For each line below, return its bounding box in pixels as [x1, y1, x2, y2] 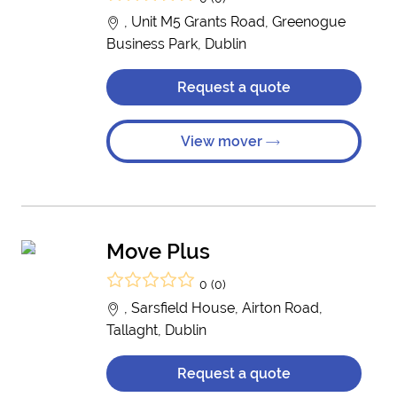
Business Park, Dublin [106, 35, 246, 52]
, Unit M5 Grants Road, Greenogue [121, 13, 346, 30]
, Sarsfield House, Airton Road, [121, 300, 323, 316]
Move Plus [106, 238, 210, 264]
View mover [181, 133, 266, 150]
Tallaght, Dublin [106, 322, 206, 339]
